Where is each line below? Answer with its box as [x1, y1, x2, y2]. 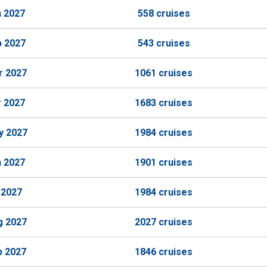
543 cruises [137, 38, 190, 49]
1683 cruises [135, 97, 193, 108]
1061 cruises [135, 67, 193, 79]
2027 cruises [135, 216, 193, 228]
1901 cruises [135, 157, 193, 168]
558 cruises [137, 8, 190, 19]
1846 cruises [135, 246, 193, 257]
